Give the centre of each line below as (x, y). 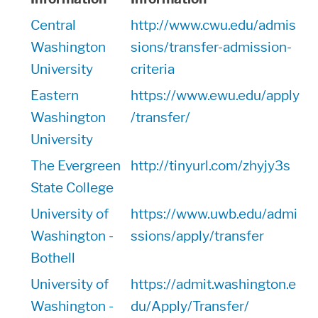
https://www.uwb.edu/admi (214, 214)
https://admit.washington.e (213, 284)
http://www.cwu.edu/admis (213, 25)
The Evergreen (76, 166)
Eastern (55, 95)
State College (72, 188)
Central (53, 25)
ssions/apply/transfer (197, 236)
